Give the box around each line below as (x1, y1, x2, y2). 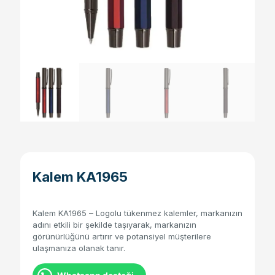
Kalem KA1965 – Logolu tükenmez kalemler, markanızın (33, 208, 242, 219)
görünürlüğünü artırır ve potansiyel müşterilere (33, 231, 211, 242)
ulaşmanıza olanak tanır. (33, 243, 125, 254)
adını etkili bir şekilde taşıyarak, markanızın (33, 220, 196, 230)
